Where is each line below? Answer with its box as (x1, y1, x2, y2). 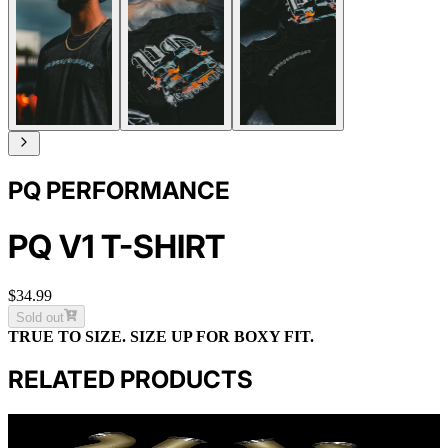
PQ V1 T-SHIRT (8, 226, 225, 266)
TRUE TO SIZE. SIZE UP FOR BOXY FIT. (8, 327, 314, 345)
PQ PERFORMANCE (8, 176, 230, 206)
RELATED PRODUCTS (8, 365, 253, 395)
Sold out (16, 309, 64, 325)
